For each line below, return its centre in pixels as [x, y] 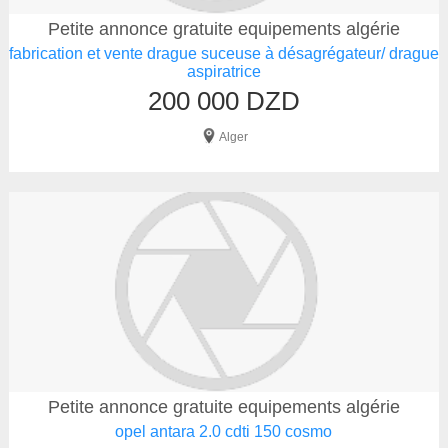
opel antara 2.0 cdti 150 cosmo [224, 431]
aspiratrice [223, 71]
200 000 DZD [223, 101]
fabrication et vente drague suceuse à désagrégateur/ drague [223, 53]
